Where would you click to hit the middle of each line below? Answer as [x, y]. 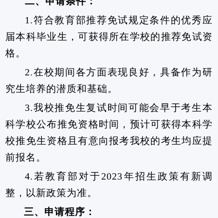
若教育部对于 [67, 176]
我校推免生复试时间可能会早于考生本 [123, 108]
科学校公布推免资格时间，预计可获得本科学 [109, 124]
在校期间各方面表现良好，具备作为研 [123, 72]
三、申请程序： [60, 212]
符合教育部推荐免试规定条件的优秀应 [123, 20]
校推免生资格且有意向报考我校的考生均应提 [109, 141]
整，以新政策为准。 [52, 193]
